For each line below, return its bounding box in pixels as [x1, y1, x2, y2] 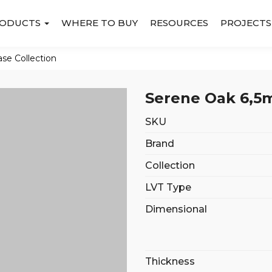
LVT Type [145, 182, 191, 193]
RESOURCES [149, 17, 208, 29]
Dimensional [145, 203, 207, 215]
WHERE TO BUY [61, 17, 138, 29]
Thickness [145, 256, 195, 267]
